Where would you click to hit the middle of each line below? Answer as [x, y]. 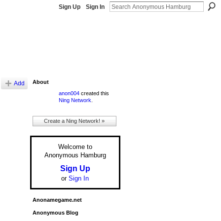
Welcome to [75, 147]
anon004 [69, 93]
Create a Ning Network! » [74, 121]
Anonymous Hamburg [75, 155]
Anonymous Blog [55, 213]
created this [94, 93]
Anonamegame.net [57, 200]
